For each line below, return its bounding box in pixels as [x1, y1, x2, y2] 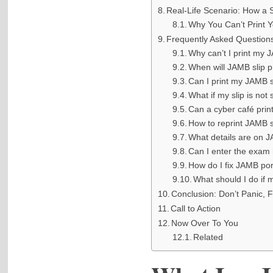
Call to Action [171, 204, 221, 213]
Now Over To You [171, 218, 239, 228]
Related [193, 233, 224, 242]
